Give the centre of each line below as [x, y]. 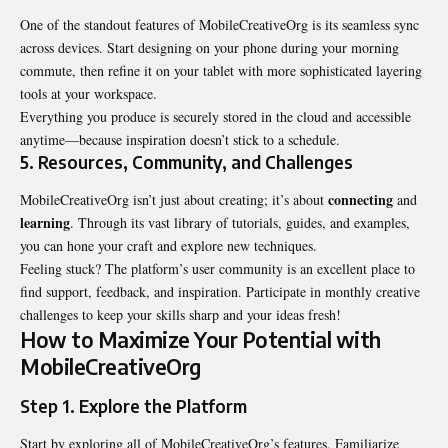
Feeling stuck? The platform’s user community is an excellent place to [217, 269]
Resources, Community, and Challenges [195, 161]
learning [45, 223]
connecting [360, 200]
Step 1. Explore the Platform [133, 405]
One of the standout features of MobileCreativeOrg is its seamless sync [219, 24]
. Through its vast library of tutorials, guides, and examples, [240, 223]
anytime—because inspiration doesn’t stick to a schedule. [180, 139]
